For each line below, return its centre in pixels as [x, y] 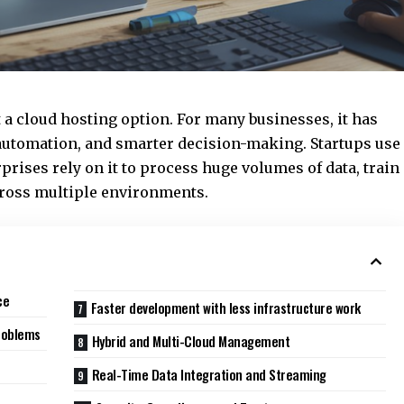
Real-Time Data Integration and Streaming [209, 374]
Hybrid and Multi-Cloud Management [191, 340]
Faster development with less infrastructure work [225, 307]
